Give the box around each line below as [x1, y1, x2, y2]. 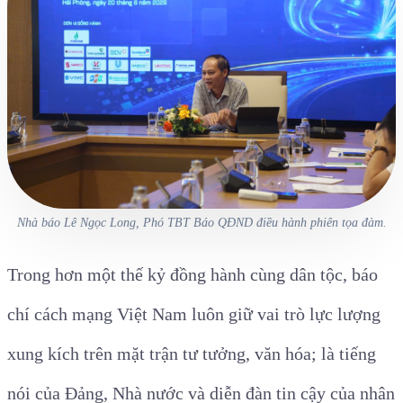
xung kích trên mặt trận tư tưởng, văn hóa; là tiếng [7, 344, 376, 364]
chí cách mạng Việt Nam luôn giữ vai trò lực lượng [7, 304, 381, 325]
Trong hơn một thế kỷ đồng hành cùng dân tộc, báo [7, 264, 378, 285]
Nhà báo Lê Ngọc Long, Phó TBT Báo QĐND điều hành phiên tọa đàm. [16, 215, 387, 230]
